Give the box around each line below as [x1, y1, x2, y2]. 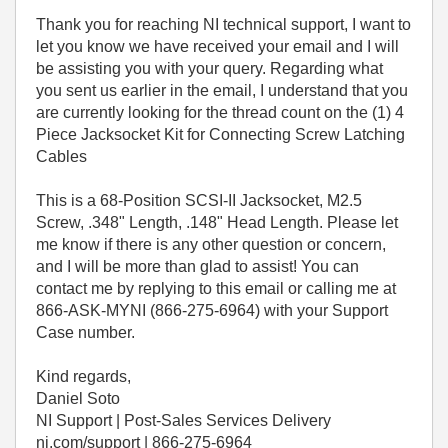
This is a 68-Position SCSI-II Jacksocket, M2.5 [36, 192, 362, 210]
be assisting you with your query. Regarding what [36, 60, 383, 78]
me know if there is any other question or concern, [36, 236, 386, 254]
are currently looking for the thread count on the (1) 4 [36, 104, 404, 122]
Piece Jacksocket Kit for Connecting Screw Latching [36, 126, 405, 144]
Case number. [36, 324, 135, 342]
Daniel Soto [36, 390, 120, 408]
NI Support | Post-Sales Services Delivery [36, 412, 331, 430]
